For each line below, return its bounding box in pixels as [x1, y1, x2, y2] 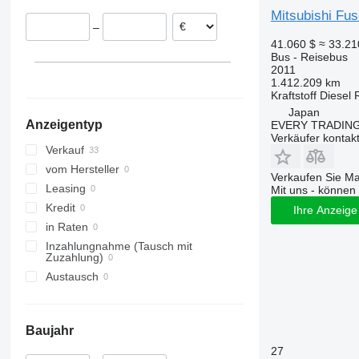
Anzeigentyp [25, 118, 103, 132]
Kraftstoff [270, 88, 317, 102]
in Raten [45, 220, 88, 234]
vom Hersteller [45, 163, 119, 176]
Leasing [45, 182, 86, 196]
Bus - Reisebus [270, 50, 348, 63]
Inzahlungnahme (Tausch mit [45, 240, 192, 253]
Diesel [319, 88, 351, 102]
